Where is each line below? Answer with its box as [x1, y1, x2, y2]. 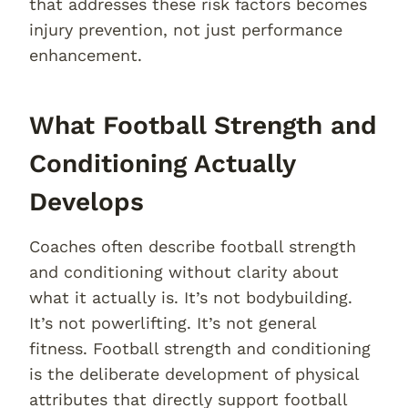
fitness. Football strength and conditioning [29, 339, 371, 358]
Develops [29, 187, 144, 217]
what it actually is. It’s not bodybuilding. [29, 288, 352, 307]
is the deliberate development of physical [29, 364, 359, 383]
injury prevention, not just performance [29, 20, 342, 39]
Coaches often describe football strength [29, 237, 356, 256]
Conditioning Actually [29, 148, 295, 178]
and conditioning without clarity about [29, 262, 339, 281]
